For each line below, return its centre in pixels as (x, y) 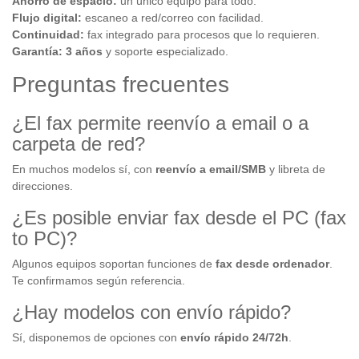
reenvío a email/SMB (211, 169)
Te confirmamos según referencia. (99, 280)
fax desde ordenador (272, 264)
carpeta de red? (79, 144)
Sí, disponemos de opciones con (96, 337)
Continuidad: (48, 34)
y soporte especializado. (165, 51)
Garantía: (37, 51)
